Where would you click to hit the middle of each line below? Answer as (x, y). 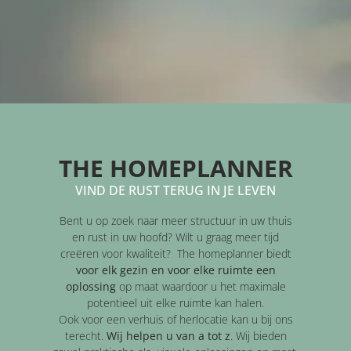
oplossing (90, 286)
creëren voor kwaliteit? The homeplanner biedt (175, 253)
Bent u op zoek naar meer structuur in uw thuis (175, 220)
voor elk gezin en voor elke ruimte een (175, 270)
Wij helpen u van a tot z (168, 335)
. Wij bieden (258, 335)
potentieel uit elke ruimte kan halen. (175, 302)
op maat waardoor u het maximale (201, 286)
